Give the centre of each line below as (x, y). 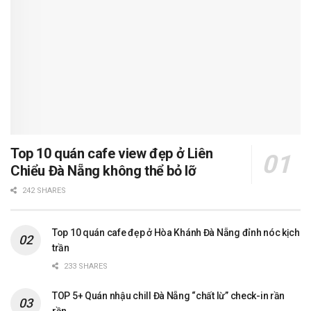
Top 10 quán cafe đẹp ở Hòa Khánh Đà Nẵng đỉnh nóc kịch (176, 233)
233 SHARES (85, 267)
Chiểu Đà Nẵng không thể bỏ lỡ (103, 171)
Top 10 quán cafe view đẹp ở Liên (112, 154)
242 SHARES (43, 191)
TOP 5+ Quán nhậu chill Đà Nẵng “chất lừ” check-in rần (169, 296)
